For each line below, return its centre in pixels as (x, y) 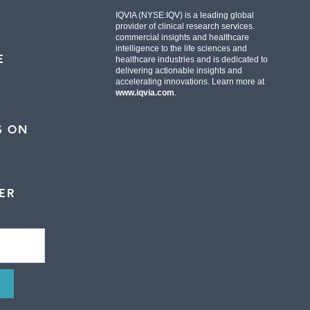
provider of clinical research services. (185, 26)
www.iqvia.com (145, 92)
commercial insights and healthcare (182, 37)
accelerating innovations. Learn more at (190, 81)
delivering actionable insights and (179, 70)
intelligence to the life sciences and (181, 48)
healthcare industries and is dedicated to (191, 59)
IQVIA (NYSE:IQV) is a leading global (184, 15)
